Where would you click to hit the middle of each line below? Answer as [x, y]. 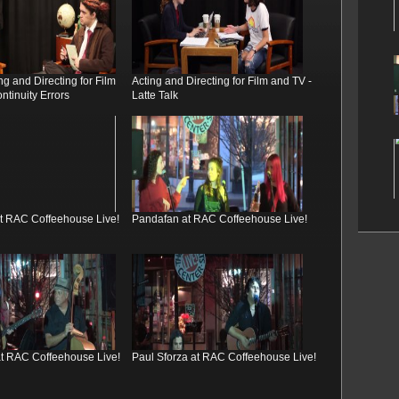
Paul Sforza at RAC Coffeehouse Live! [224, 357]
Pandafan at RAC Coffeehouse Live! [220, 219]
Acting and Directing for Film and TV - [222, 81]
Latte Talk [155, 95]
